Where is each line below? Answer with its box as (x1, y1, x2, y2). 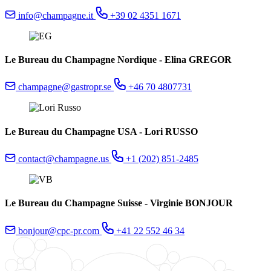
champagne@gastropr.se (18, 82, 114, 93)
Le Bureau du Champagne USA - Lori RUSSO (5, 126, 198, 137)
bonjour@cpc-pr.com (18, 225, 102, 236)
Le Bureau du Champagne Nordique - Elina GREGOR (5, 54, 232, 65)
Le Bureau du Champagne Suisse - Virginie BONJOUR (5, 198, 233, 209)
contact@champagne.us (18, 154, 111, 164)
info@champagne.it (18, 10, 96, 21)
